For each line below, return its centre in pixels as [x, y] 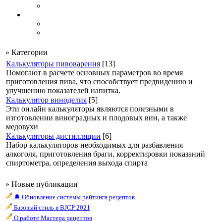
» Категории [27, 52]
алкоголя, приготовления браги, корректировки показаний [106, 154]
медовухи [22, 127]
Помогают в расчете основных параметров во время [94, 73]
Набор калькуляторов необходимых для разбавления [94, 145]
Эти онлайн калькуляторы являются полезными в [90, 109]
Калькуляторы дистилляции [53, 136]
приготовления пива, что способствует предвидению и [99, 82]
